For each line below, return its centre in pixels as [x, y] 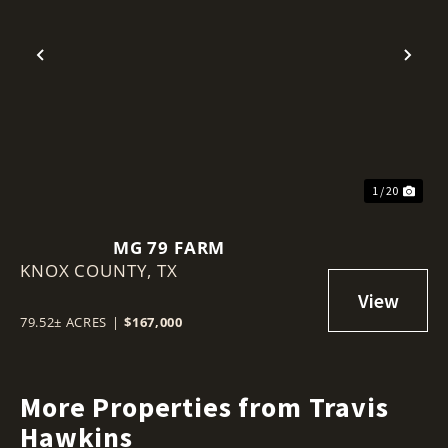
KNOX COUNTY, [89, 270]
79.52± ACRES [63, 321]
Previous [82, 71]
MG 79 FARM [169, 247]
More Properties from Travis [204, 406]
